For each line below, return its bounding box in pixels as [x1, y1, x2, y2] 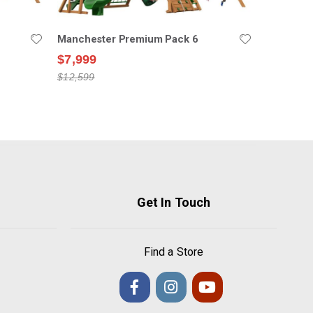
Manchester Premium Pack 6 [57, 32, 198, 45]
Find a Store [144, 245, 203, 259]
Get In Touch [137, 194, 210, 210]
